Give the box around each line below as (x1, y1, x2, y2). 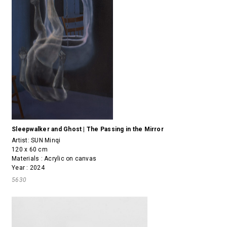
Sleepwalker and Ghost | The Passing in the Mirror (12, 125, 164, 133)
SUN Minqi (31, 136, 61, 144)
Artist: (12, 136, 31, 144)
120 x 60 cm (12, 145, 48, 153)
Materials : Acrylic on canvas (12, 155, 97, 162)
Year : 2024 (12, 164, 45, 171)
